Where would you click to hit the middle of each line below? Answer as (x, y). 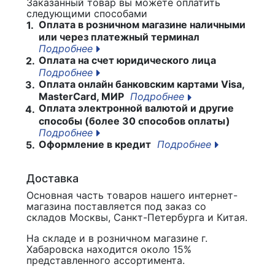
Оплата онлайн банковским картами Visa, (140, 84)
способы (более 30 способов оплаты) (134, 121)
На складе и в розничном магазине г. (117, 238)
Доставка (52, 178)
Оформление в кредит (94, 144)
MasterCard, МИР (81, 97)
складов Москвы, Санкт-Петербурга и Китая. (137, 217)
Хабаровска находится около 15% (109, 249)
